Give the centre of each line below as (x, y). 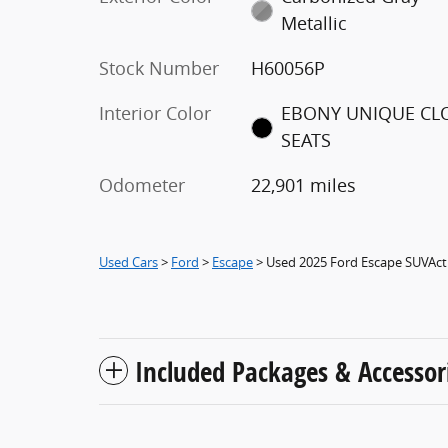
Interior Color (155, 112)
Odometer (142, 184)
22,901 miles (303, 184)
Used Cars (128, 261)
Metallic (314, 22)
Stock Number (159, 67)
